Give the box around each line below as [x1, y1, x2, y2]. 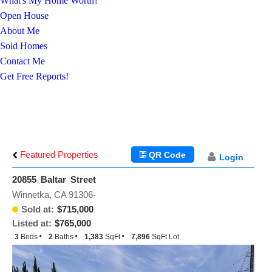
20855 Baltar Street [12, 174, 96, 185]
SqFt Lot [152, 233, 179, 241]
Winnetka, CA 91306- [12, 189, 96, 200]
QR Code [146, 150, 186, 160]
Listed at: [12, 218, 52, 228]
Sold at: [21, 204, 54, 214]
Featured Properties [18, 149, 98, 160]
